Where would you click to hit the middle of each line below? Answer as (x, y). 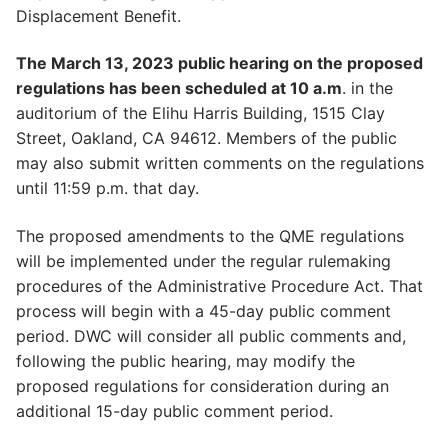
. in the (367, 88)
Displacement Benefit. (98, 15)
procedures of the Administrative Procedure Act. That (219, 285)
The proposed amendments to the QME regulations (210, 235)
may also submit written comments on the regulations (220, 163)
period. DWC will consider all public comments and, (211, 335)
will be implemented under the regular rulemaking (203, 260)
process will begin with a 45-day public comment (203, 310)
